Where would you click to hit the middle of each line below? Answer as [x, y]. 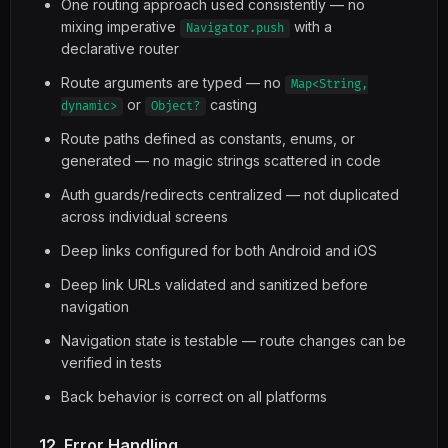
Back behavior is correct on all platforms [194, 396]
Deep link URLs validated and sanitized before [214, 284]
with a [311, 26]
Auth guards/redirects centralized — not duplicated [230, 194]
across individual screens [144, 216]
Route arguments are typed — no [173, 82]
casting [231, 104]
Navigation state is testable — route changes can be [233, 340]
